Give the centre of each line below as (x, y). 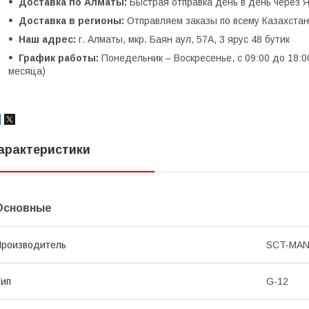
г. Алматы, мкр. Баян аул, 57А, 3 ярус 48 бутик (183, 40)
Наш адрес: (47, 40)
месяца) (27, 71)
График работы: (59, 58)
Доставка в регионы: (71, 21)
